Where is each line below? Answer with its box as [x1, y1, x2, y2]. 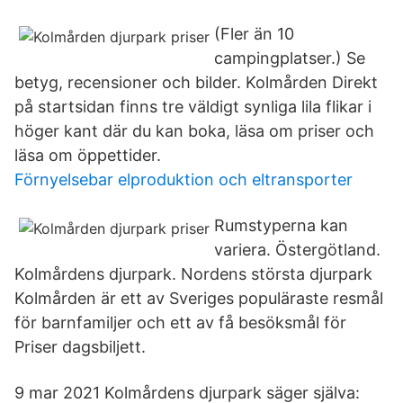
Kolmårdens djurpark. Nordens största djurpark [14, 264, 372, 283]
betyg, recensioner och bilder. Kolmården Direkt [14, 73, 378, 92]
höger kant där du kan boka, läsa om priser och [14, 121, 374, 140]
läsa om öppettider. [14, 146, 161, 165]
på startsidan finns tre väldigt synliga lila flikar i [14, 97, 372, 116]
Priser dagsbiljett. [14, 337, 146, 356]
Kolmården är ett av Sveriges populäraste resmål [14, 289, 383, 308]
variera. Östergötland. [214, 240, 381, 259]
